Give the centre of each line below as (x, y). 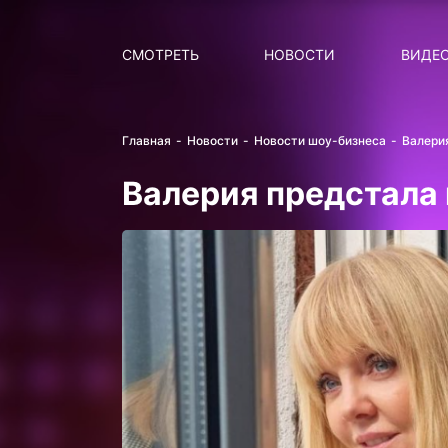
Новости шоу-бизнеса (320, 140)
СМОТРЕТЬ (160, 54)
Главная (146, 140)
